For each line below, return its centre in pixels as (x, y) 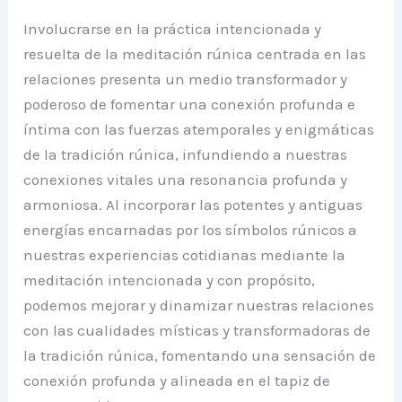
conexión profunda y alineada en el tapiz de (177, 381)
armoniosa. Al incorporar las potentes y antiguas (193, 205)
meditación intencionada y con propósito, (170, 280)
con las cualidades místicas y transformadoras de (197, 331)
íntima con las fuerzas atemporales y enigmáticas (199, 130)
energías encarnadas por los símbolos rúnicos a (191, 230)
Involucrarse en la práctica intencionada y (173, 29)
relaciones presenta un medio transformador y (186, 79)
